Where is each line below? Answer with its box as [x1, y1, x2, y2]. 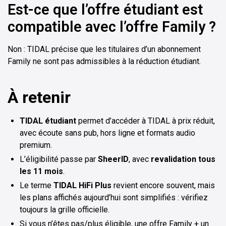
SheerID [98, 154, 129, 164]
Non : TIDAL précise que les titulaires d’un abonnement [8, 44, 201, 54]
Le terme [20, 181, 53, 191]
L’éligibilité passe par [20, 154, 98, 164]
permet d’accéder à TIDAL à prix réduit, [76, 116, 215, 126]
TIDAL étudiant [20, 116, 76, 126]
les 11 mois [20, 166, 63, 177]
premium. [20, 140, 52, 150]
